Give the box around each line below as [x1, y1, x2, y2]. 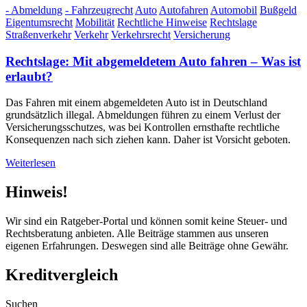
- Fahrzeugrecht [65, 3, 133, 16]
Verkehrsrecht [111, 28, 171, 40]
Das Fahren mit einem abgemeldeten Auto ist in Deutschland [5, 97, 267, 109]
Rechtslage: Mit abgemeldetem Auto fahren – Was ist [5, 53, 301, 69]
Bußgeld [260, 3, 297, 16]
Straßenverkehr [5, 28, 71, 40]
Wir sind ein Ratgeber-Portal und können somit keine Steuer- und [5, 215, 287, 228]
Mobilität [75, 16, 114, 28]
